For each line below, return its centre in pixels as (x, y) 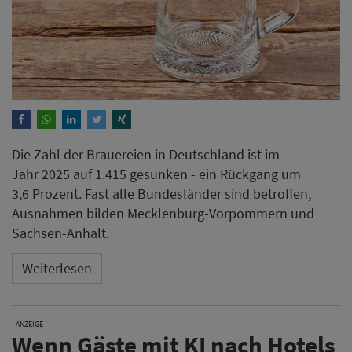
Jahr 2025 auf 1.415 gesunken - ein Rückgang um (156, 174)
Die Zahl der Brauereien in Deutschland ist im (146, 155)
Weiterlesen (57, 268)
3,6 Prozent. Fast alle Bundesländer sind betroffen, (161, 194)
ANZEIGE (29, 324)
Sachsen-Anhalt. (60, 233)
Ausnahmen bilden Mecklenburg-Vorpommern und (163, 214)
